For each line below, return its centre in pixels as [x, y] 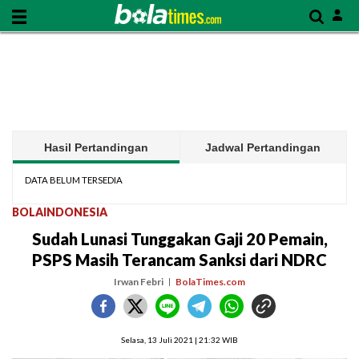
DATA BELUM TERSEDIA [74, 180]
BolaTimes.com [210, 282]
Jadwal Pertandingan [263, 147]
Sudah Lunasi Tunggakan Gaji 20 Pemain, [179, 239]
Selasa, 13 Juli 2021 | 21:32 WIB [179, 340]
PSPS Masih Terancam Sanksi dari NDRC [179, 260]
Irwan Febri [139, 282]
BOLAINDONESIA [60, 212]
